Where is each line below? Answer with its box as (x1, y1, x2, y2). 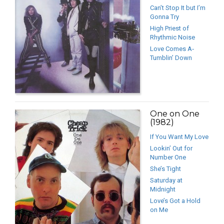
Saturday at (150, 176, 182, 184)
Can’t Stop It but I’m (150, 4, 205, 12)
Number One (150, 153, 186, 161)
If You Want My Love (150, 133, 208, 141)
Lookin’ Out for (150, 144, 192, 152)
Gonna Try (150, 13, 179, 21)
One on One (150, 109, 199, 119)
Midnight (150, 185, 175, 193)
